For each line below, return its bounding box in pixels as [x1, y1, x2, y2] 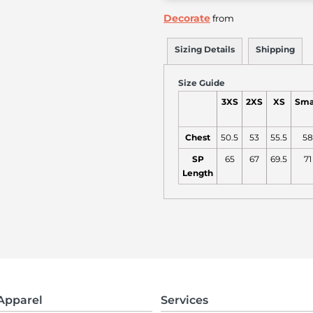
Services [161, 293, 208, 307]
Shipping [256, 44, 295, 54]
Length [182, 168, 213, 178]
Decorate [163, 12, 210, 24]
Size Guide [178, 78, 225, 88]
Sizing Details [175, 44, 235, 54]
